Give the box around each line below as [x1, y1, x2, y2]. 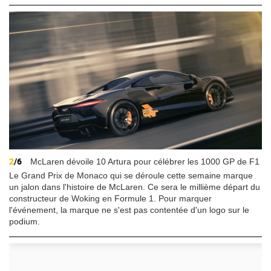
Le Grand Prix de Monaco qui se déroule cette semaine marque [9, 171, 253, 181]
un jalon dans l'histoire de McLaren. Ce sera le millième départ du [9, 182, 260, 192]
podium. [9, 217, 40, 227]
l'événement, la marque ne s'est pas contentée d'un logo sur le [9, 205, 249, 215]
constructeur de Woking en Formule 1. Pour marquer [9, 194, 212, 204]
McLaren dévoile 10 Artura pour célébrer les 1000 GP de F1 [28, 157, 260, 167]
